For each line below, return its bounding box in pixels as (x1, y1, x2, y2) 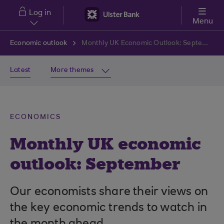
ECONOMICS (10, 114, 61, 121)
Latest (10, 67, 31, 74)
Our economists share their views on (10, 186, 208, 198)
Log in (29, 9, 51, 17)
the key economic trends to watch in (10, 202, 207, 214)
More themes (50, 67, 94, 74)
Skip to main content (6, 1, 72, 8)
